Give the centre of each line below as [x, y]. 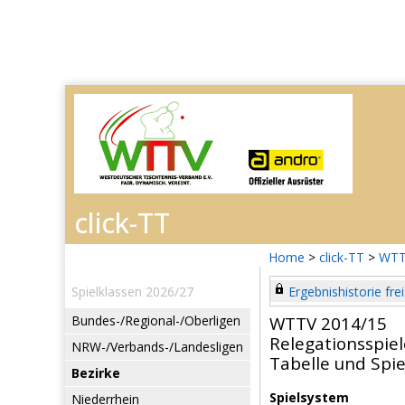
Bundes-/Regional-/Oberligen [156, 320]
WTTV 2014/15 [328, 324]
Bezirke [96, 373]
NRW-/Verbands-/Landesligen [157, 347]
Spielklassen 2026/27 [132, 292]
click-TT [342, 257]
